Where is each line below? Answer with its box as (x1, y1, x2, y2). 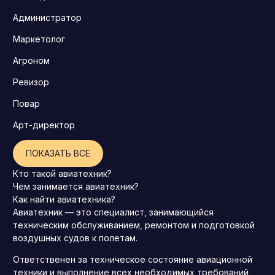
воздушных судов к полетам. (13, 233, 137, 244)
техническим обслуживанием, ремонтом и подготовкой (13, 220, 255, 231)
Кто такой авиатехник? (13, 168, 112, 179)
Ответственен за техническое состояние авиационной (13, 254, 252, 265)
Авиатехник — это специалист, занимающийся (13, 207, 214, 218)
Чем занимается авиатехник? (13, 181, 139, 192)
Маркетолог (13, 34, 65, 45)
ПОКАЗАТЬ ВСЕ (26, 148, 90, 159)
